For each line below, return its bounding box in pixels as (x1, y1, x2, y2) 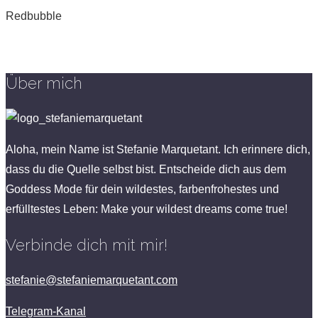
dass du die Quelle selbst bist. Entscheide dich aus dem (6, 163, 286, 175)
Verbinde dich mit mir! (6, 235, 168, 254)
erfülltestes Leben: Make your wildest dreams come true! (6, 202, 287, 215)
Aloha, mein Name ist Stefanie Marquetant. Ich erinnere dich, (6, 143, 310, 155)
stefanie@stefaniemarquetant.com (6, 273, 177, 286)
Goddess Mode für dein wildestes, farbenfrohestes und (6, 182, 279, 195)
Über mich (6, 73, 82, 92)
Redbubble (6, 9, 62, 22)
